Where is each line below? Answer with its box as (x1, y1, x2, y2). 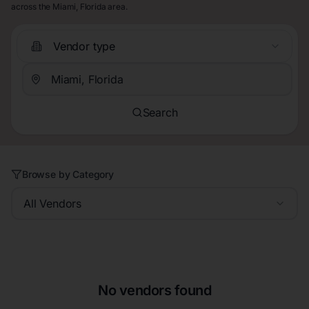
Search (142, 105, 178, 119)
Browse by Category (22, 168, 114, 181)
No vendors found (98, 282, 211, 299)
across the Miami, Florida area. (11, 1, 128, 12)
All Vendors (23, 197, 82, 211)
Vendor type (53, 39, 116, 53)
